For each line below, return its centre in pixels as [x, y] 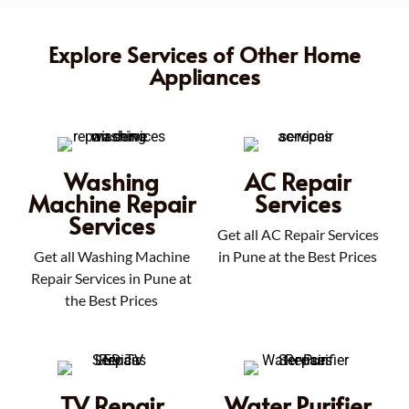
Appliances [204, 76]
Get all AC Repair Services [298, 234]
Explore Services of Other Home [204, 54]
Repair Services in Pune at [111, 278]
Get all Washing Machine [111, 256]
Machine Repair [111, 202]
